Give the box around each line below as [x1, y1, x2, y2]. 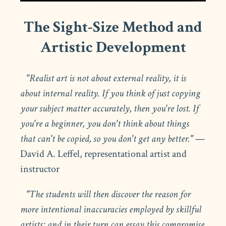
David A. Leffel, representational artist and [20, 147, 187, 160]
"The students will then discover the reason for [20, 187, 191, 201]
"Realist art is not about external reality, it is [20, 71, 187, 85]
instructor [20, 162, 60, 176]
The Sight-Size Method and [24, 17, 202, 37]
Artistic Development [40, 37, 186, 58]
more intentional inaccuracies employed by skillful [20, 202, 202, 216]
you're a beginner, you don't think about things [20, 117, 190, 130]
